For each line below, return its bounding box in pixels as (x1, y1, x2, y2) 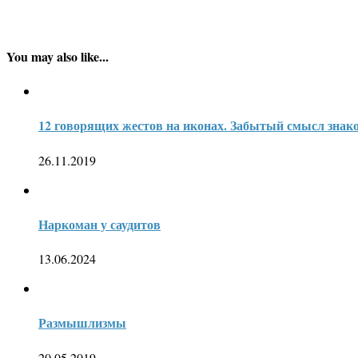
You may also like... (6, 46, 109, 66)
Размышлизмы (38, 313, 126, 332)
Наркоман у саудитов (38, 214, 161, 233)
